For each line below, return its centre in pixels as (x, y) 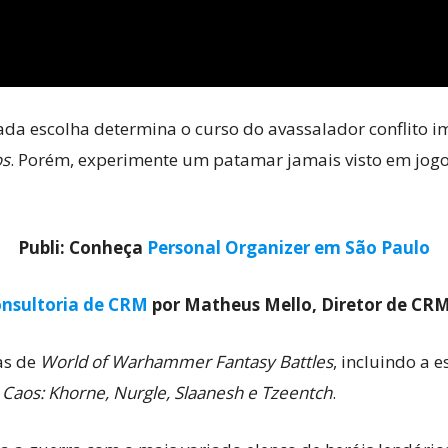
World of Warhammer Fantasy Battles (186, 361)
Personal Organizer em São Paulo (288, 247)
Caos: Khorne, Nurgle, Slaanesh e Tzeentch (167, 392)
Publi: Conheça (82, 247)
